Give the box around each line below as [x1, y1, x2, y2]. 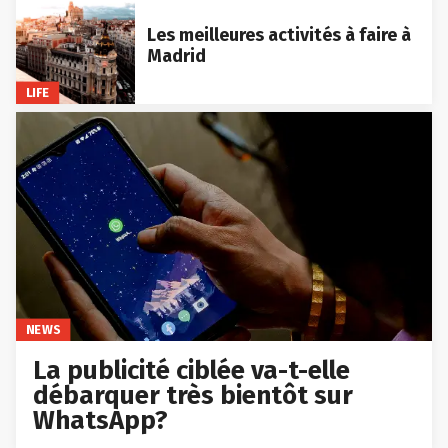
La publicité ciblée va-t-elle [33, 355, 351, 387]
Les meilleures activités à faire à [146, 24, 411, 47]
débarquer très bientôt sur [33, 380, 354, 412]
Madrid [146, 45, 206, 68]
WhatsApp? [33, 405, 169, 437]
